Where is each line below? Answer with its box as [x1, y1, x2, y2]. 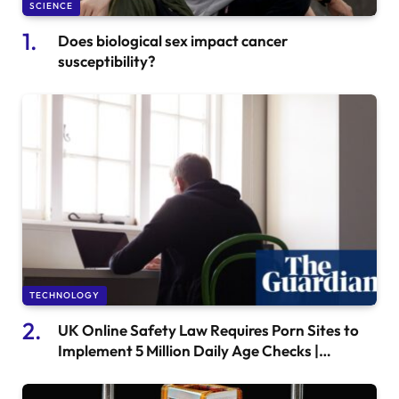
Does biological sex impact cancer [58, 31, 288, 51]
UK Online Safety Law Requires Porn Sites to [58, 320, 359, 339]
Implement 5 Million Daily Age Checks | [58, 340, 319, 360]
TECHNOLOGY [29, 289, 100, 301]
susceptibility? [58, 52, 156, 71]
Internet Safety [58, 361, 164, 380]
